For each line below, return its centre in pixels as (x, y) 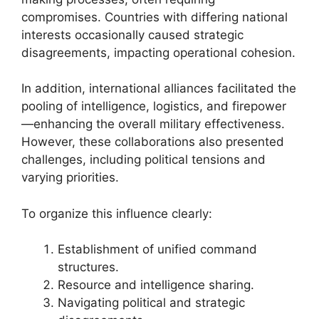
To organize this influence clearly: (117, 213)
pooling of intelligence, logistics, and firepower (154, 106)
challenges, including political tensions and (143, 159)
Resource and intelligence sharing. (156, 285)
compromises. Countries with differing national (155, 17)
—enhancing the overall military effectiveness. (153, 124)
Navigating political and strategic (151, 303)
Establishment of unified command (157, 249)
